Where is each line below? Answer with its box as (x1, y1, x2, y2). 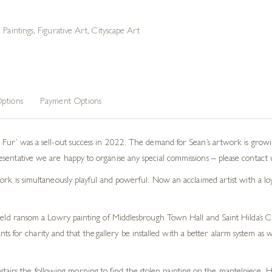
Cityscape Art (92, 27, 140, 36)
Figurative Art (38, 27, 88, 36)
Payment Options (40, 98, 102, 107)
